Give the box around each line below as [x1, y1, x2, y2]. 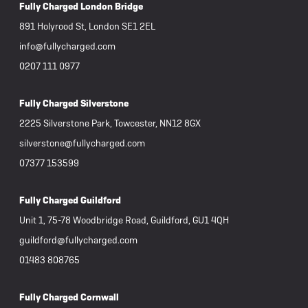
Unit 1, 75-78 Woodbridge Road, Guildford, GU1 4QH [19, 214, 229, 227]
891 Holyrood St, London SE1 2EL [19, 21, 155, 33]
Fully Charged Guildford [19, 195, 121, 207]
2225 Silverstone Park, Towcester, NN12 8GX [19, 118, 201, 130]
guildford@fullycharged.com [19, 234, 137, 247]
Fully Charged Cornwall [19, 291, 119, 304]
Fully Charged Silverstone [19, 98, 129, 110]
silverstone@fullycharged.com [19, 137, 145, 150]
